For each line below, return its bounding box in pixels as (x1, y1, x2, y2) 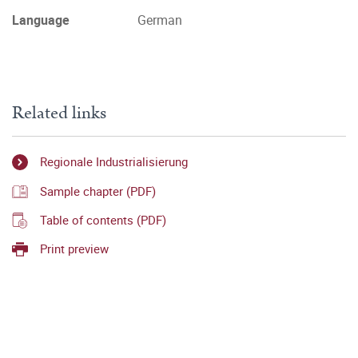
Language (12, 11, 70, 29)
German (137, 11, 182, 29)
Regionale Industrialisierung (40, 153, 188, 170)
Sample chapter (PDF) (40, 182, 156, 199)
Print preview (40, 241, 109, 257)
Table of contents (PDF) (40, 211, 166, 228)
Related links (12, 100, 106, 126)
